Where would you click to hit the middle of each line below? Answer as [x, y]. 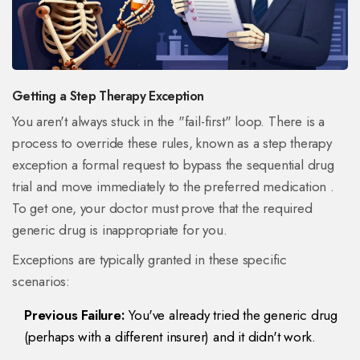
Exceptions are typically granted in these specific [149, 260]
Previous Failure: [75, 315]
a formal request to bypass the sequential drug [203, 165]
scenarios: [41, 282]
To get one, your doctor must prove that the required [162, 209]
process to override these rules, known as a [138, 143]
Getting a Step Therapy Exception [108, 96]
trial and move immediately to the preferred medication [170, 187]
